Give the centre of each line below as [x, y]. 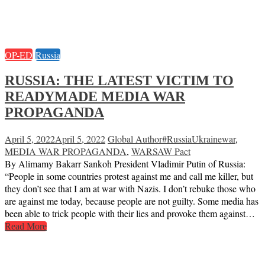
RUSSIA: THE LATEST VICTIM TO [119, 80]
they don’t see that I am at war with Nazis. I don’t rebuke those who [130, 188]
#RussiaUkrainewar [199, 138]
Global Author [135, 138]
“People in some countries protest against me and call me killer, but [129, 176]
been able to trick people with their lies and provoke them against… [130, 213]
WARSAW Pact [161, 151]
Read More [26, 226]
